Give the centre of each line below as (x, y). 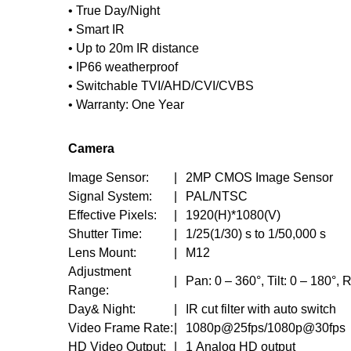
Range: (89, 291)
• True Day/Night (114, 10)
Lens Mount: (102, 253)
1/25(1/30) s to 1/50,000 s (256, 234)
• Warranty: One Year (126, 104)
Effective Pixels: (112, 215)
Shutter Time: (105, 234)
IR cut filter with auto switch (261, 309)
